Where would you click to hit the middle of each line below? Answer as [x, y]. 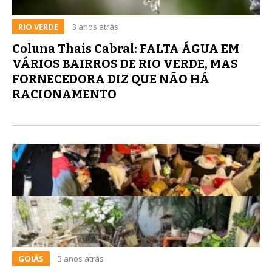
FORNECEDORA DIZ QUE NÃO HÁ [111, 79]
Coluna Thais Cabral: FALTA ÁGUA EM [126, 48]
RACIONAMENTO [64, 94]
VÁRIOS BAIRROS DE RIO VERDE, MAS [125, 63]
